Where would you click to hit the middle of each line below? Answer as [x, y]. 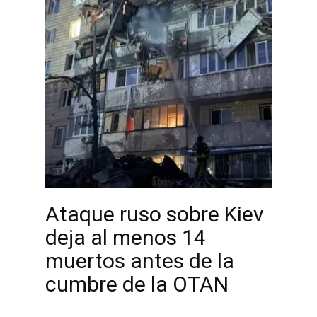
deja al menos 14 [126, 237]
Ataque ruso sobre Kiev [155, 214]
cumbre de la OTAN [137, 284]
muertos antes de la [140, 261]
